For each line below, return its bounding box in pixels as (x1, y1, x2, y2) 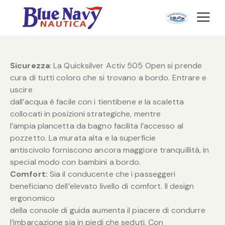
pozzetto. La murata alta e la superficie (10, 132, 156, 143)
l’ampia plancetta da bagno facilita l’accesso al (10, 120, 183, 131)
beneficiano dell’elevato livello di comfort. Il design (10, 180, 194, 191)
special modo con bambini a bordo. (10, 156, 141, 167)
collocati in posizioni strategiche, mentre (10, 108, 161, 119)
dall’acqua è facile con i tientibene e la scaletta (10, 96, 184, 107)
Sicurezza (10, 60, 50, 71)
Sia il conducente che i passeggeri (49, 168, 176, 179)
